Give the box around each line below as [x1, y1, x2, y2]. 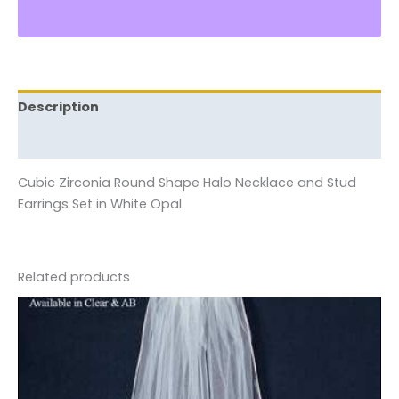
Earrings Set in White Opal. [18, 194, 184, 213]
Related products [18, 267, 130, 286]
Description [18, 98, 99, 117]
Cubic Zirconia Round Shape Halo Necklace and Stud [18, 173, 356, 191]
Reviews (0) [18, 132, 100, 151]
